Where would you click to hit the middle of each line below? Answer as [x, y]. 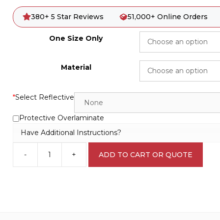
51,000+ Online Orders [167, 17]
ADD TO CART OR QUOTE [145, 154]
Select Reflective [44, 97]
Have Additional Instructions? [71, 132]
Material [76, 67]
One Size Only [76, 38]
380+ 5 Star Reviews [68, 17]
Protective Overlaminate [61, 118]
